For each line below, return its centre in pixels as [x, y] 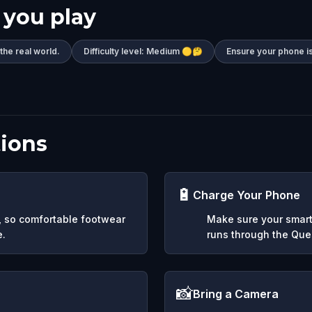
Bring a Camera [236, 294]
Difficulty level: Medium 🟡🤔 [143, 51]
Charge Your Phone [247, 195]
